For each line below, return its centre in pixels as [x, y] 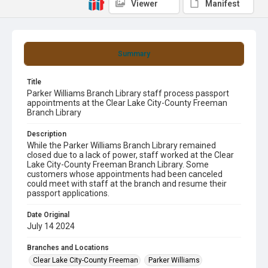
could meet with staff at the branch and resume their [127, 184]
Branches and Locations [68, 248]
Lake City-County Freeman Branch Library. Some [118, 165]
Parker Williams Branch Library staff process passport [128, 93]
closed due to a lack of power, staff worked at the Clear [130, 155]
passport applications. [68, 193]
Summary [134, 54]
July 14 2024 [51, 226]
